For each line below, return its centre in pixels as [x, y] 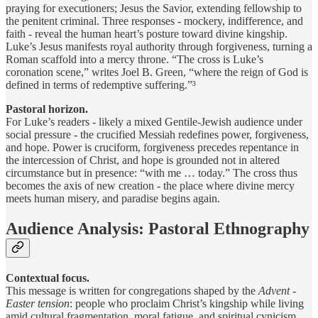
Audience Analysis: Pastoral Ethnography [158, 229]
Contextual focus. [48, 278]
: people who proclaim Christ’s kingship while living [187, 304]
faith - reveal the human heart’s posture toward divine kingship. [147, 34]
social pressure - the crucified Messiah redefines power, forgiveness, [157, 135]
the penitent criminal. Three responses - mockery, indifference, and [154, 21]
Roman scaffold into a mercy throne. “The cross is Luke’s [135, 60]
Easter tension [38, 304]
